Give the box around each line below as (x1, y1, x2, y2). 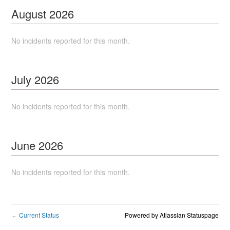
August (11, 6, 47, 22)
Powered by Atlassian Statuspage (124, 210, 219, 219)
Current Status (17, 210, 60, 219)
